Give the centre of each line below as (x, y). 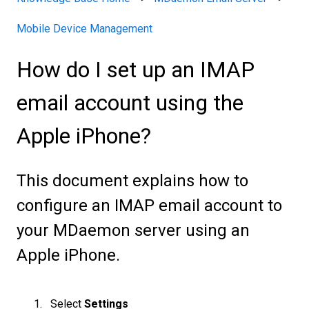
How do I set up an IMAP (136, 70)
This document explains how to (132, 180)
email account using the (130, 103)
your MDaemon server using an (133, 230)
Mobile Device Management (84, 29)
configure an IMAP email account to (149, 205)
